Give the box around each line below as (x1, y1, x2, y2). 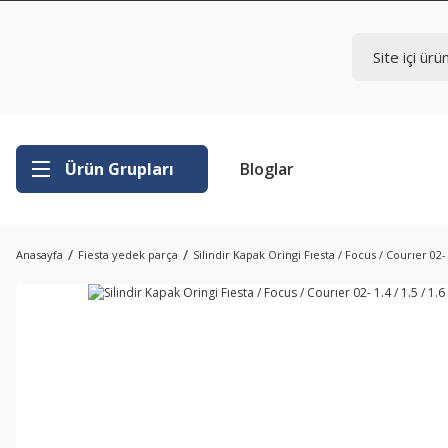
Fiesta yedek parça (78, 247, 178, 262)
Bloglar (240, 158, 294, 180)
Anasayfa (16, 247, 63, 262)
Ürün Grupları (65, 158, 174, 180)
